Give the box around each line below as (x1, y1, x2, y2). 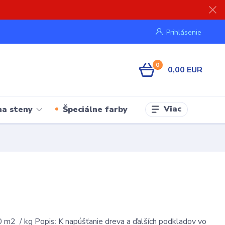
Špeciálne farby (62, 103, 128, 115)
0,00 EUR (167, 64, 202, 75)
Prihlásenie (166, 27, 201, 37)
